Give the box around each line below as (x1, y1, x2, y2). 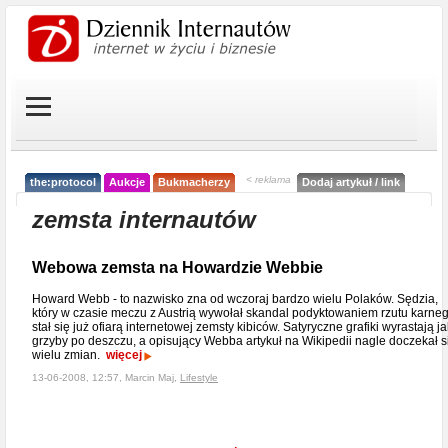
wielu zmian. (32, 348, 106, 362)
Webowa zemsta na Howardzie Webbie (32, 259, 323, 276)
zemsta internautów (32, 206, 256, 233)
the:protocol (30, 176, 96, 188)
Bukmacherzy (158, 176, 230, 188)
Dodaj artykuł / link (302, 176, 400, 188)
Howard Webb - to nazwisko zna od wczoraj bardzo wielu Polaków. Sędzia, (32, 292, 438, 306)
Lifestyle (180, 372, 218, 383)
